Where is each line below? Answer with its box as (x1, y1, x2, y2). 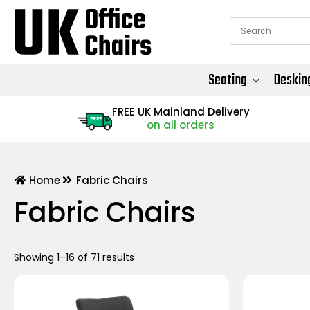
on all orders (147, 117, 215, 132)
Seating (208, 67, 247, 93)
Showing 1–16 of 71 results (14, 250, 134, 265)
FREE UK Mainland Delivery (111, 104, 250, 119)
